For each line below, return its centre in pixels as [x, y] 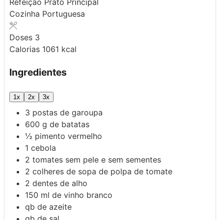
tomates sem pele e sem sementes [97, 160]
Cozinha [26, 14]
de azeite [55, 207]
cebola [43, 148]
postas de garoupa [68, 113]
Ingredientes [38, 72]
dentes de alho [60, 183]
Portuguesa [64, 14]
